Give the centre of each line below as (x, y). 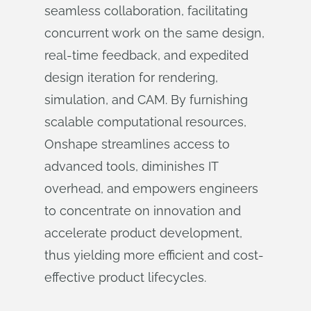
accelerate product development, (143, 233)
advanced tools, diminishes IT (131, 166)
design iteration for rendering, (131, 77)
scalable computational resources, (145, 122)
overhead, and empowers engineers (151, 188)
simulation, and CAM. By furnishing (146, 100)
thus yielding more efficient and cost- (154, 255)
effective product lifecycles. (125, 277)
